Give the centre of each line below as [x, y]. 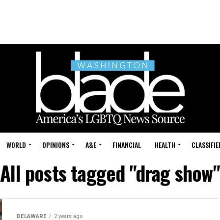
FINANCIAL [127, 145]
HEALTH [165, 145]
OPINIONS [56, 145]
